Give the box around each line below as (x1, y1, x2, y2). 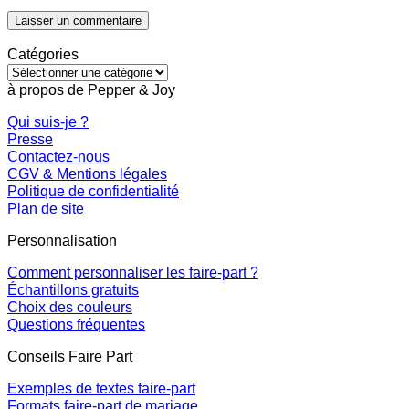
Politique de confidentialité (7, 182, 179, 199)
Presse (7, 130, 53, 147)
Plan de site (7, 199, 84, 216)
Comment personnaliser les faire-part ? (7, 264, 258, 281)
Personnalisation (7, 231, 117, 248)
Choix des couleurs (7, 299, 132, 316)
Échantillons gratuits (7, 281, 139, 299)
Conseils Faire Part (7, 348, 132, 365)
